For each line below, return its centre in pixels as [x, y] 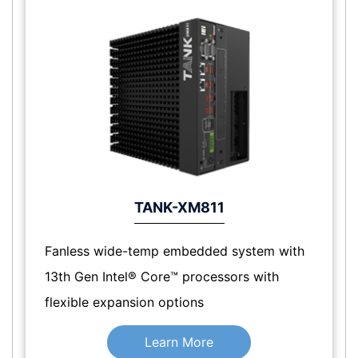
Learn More [179, 342]
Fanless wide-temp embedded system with [175, 251]
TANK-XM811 [179, 207]
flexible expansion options [124, 302]
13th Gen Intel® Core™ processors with [162, 276]
